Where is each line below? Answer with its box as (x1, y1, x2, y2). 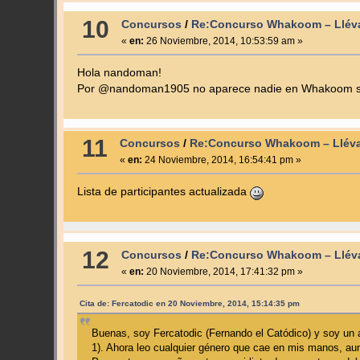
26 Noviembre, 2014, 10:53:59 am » (143, 35, 303, 47)
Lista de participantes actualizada (76, 186, 250, 198)
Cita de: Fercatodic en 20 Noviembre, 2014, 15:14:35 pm (79, 299, 300, 309)
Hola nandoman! (76, 66, 162, 79)
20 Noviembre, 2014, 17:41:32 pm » (143, 266, 303, 278)
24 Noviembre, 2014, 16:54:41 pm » (141, 154, 301, 166)
